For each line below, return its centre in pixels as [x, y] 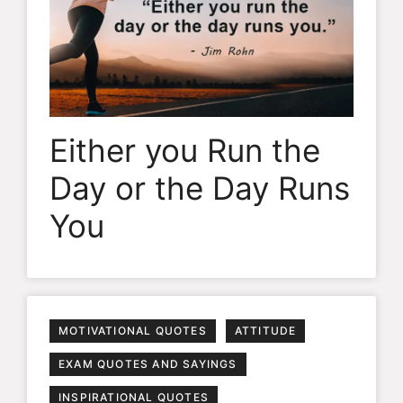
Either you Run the [185, 150]
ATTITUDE [265, 330]
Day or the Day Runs [200, 188]
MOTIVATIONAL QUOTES [133, 330]
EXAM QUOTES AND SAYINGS [148, 363]
